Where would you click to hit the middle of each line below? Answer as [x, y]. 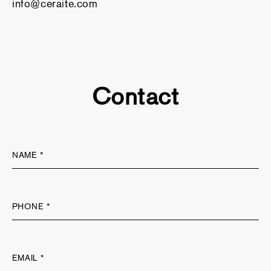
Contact [135, 96]
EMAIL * [28, 258]
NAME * [28, 155]
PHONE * [31, 207]
